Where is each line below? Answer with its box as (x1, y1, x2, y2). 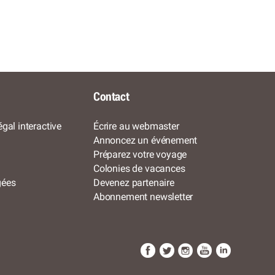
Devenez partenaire (93, 176, 174, 188)
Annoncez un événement (93, 134, 198, 146)
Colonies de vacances (93, 162, 185, 174)
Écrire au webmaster (93, 120, 179, 132)
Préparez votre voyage (93, 148, 187, 160)
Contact (93, 90, 130, 103)
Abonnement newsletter (93, 190, 193, 203)
